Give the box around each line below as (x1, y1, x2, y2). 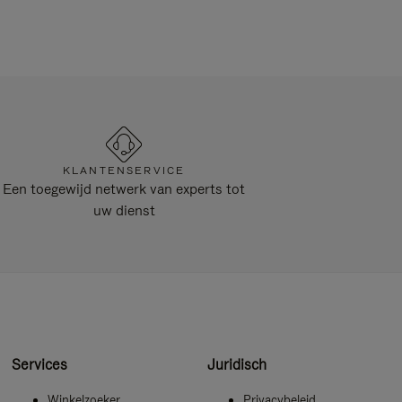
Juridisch (206, 354, 267, 374)
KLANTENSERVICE (63, 163, 186, 179)
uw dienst (92, 201, 155, 221)
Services (12, 354, 68, 374)
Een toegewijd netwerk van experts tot (3, 179, 246, 199)
